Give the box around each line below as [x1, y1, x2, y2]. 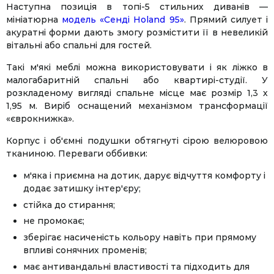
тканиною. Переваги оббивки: [6, 148, 147, 160]
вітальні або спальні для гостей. [6, 40, 152, 51]
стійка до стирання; [23, 199, 115, 210]
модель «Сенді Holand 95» [62, 14, 184, 26]
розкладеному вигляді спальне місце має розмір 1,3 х [6, 87, 268, 99]
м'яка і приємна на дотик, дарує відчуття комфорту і [23, 170, 265, 182]
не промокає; [23, 215, 84, 227]
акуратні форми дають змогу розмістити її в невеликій [6, 27, 268, 39]
